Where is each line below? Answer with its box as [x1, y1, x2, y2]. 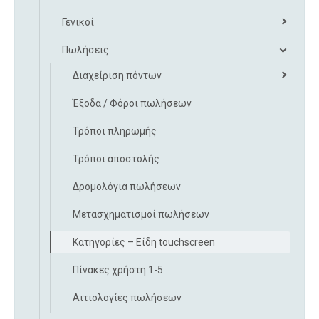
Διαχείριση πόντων [73, 69, 162, 81]
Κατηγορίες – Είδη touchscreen [73, 236, 215, 248]
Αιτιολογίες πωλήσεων [73, 291, 182, 303]
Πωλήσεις [62, 43, 109, 56]
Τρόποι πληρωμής [73, 125, 157, 137]
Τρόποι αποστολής [73, 152, 159, 164]
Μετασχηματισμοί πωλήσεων [73, 208, 209, 220]
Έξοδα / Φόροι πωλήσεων [73, 97, 192, 109]
